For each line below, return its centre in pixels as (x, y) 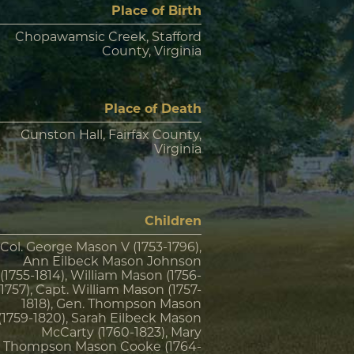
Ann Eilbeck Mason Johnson (112, 261)
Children (173, 221)
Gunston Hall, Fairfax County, (111, 135)
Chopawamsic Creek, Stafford (108, 37)
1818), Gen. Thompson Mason (111, 304)
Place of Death (153, 109)
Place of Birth (156, 11)
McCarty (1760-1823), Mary (121, 332)
